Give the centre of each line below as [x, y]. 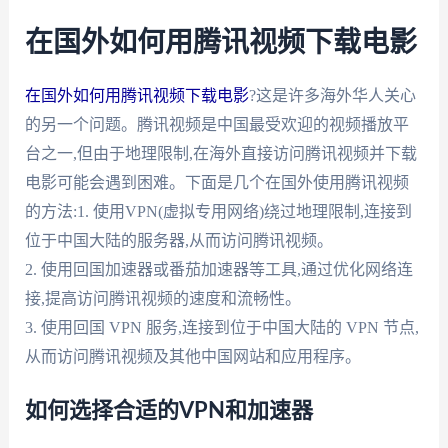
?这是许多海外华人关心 [332, 95]
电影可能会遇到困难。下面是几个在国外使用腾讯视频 [216, 182]
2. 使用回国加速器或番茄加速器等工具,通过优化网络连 [218, 269]
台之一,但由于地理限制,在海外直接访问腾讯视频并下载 [220, 153]
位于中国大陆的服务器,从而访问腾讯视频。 [178, 240]
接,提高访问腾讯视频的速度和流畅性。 [162, 298]
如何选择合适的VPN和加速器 [168, 411]
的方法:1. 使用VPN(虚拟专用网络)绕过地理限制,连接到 [218, 211]
